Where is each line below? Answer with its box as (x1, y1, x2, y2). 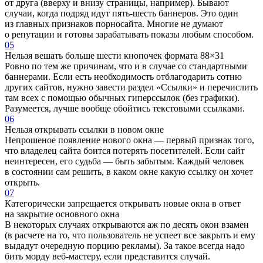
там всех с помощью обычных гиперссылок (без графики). (5, 92, 240, 103)
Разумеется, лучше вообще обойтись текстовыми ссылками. (5, 103, 245, 113)
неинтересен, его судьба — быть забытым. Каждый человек (5, 156, 244, 166)
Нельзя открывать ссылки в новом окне (5, 124, 164, 134)
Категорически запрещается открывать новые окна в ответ (5, 198, 241, 208)
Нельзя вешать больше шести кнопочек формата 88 (5, 50, 210, 60)
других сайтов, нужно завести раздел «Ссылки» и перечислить (5, 82, 258, 92)
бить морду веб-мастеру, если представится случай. (5, 251, 210, 261)
